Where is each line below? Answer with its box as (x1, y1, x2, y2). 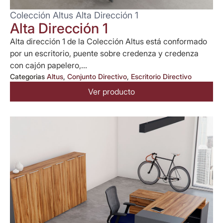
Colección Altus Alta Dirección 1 (10, 9, 138, 20)
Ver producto (88, 86, 135, 97)
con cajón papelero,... (10, 60, 87, 70)
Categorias (10, 72, 45, 81)
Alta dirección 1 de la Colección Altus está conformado (10, 36, 207, 46)
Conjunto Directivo (67, 72, 127, 81)
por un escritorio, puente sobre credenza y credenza (10, 48, 199, 58)
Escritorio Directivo (131, 72, 192, 81)
